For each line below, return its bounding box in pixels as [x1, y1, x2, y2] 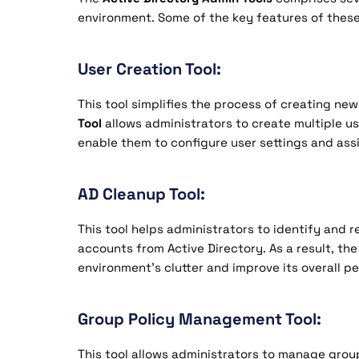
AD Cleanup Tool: [78, 184, 205, 204]
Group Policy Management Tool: [78, 309, 321, 329]
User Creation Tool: [78, 58, 221, 79]
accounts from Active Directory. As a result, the [78, 240, 357, 256]
